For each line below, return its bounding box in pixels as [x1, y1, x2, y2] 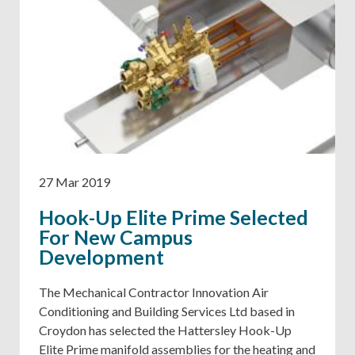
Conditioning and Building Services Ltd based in [39, 303, 295, 319]
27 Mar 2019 [39, 174, 110, 189]
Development [39, 244, 164, 269]
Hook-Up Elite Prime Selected [39, 204, 308, 229]
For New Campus [39, 224, 193, 249]
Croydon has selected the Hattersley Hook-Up [39, 322, 292, 338]
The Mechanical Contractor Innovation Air [39, 284, 269, 300]
